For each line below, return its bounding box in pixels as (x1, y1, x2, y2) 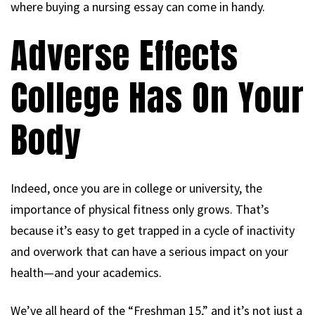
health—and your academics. (11, 264, 162, 281)
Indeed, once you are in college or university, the (11, 179, 262, 196)
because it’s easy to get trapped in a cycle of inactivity (11, 221, 295, 238)
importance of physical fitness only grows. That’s (11, 200, 269, 217)
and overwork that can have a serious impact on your (11, 243, 288, 259)
